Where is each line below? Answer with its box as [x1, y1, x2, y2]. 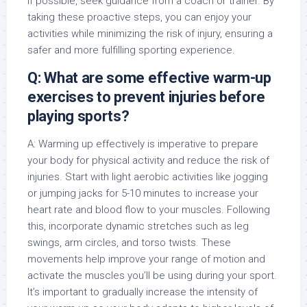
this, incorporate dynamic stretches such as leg [27, 219, 249, 232]
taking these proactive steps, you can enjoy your [27, 10, 251, 23]
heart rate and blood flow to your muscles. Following [27, 203, 270, 216]
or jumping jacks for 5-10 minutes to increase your [27, 186, 258, 199]
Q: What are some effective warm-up [27, 69, 271, 86]
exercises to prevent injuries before [27, 88, 265, 106]
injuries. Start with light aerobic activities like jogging [27, 170, 268, 183]
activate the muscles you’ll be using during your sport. [27, 269, 277, 282]
